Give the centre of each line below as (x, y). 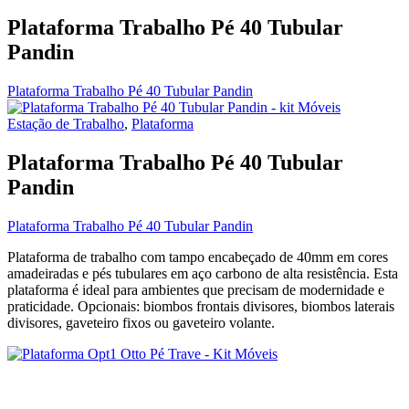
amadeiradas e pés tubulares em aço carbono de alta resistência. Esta (203, 274)
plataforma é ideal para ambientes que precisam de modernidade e (196, 290)
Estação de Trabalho (66, 124)
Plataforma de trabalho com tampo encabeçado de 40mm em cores (198, 257)
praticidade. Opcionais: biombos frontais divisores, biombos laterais (201, 307)
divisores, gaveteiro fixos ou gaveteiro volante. (141, 323)
